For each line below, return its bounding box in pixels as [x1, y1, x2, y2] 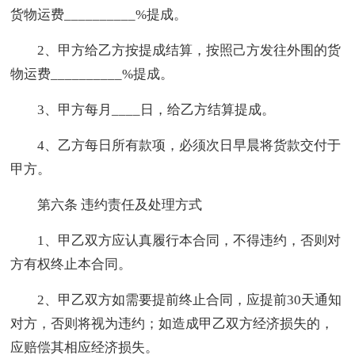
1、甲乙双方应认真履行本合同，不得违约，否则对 [37, 232, 342, 248]
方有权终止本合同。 [10, 256, 132, 272]
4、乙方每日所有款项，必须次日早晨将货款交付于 [37, 137, 342, 153]
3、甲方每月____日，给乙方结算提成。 [37, 101, 276, 117]
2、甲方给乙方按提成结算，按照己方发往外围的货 [37, 42, 342, 58]
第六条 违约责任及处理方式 [37, 197, 203, 212]
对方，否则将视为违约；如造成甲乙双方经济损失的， [10, 315, 334, 331]
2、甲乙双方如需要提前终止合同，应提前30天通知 [37, 292, 342, 307]
